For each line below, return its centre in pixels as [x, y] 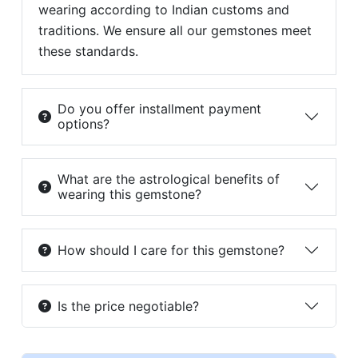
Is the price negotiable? [128, 306]
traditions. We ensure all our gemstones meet [175, 31]
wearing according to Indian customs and [163, 10]
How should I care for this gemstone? [171, 250]
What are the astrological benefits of [168, 179]
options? [83, 124]
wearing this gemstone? [129, 195]
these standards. [88, 52]
